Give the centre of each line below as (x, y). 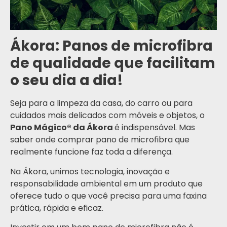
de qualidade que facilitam (113, 63)
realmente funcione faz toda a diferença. (91, 152)
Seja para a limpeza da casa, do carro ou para (101, 103)
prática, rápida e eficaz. (57, 208)
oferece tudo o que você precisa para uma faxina (108, 196)
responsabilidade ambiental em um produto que (106, 183)
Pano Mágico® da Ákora (62, 128)
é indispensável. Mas (155, 128)
